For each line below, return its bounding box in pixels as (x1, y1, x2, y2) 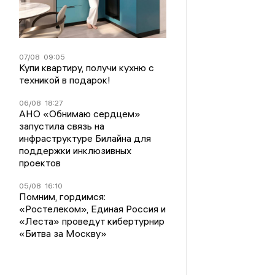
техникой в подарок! (19, 74, 111, 87)
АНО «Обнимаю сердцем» (19, 107, 141, 120)
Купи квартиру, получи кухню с (19, 61, 155, 74)
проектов (19, 157, 61, 169)
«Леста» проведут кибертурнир (19, 215, 165, 228)
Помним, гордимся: (19, 190, 106, 203)
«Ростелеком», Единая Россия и (19, 203, 166, 215)
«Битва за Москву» (19, 227, 107, 240)
